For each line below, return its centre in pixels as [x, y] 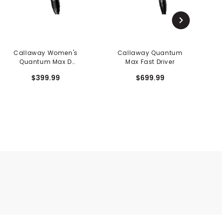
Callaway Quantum [150, 53]
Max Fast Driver [150, 62]
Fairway [46, 71]
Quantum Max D [46, 62]
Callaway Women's [46, 53]
